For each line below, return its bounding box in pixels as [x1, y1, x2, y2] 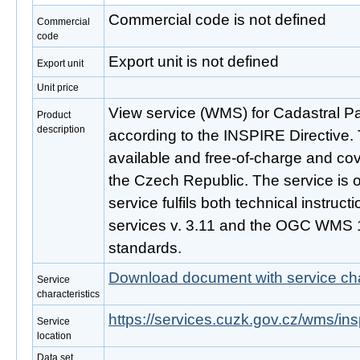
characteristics [37, 288, 100, 300]
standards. [108, 239, 182, 256]
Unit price [37, 82, 79, 93]
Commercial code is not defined [108, 11, 326, 28]
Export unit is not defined [108, 53, 279, 70]
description [37, 124, 85, 135]
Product [37, 109, 71, 121]
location [37, 330, 72, 342]
